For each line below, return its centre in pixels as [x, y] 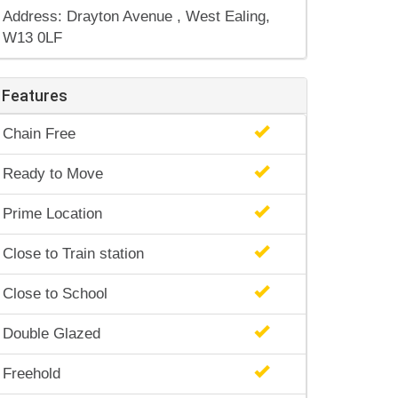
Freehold [32, 374]
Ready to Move [53, 174]
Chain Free [39, 134]
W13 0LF [32, 38]
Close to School [55, 294]
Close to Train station [73, 254]
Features [35, 96]
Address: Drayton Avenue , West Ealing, [136, 16]
